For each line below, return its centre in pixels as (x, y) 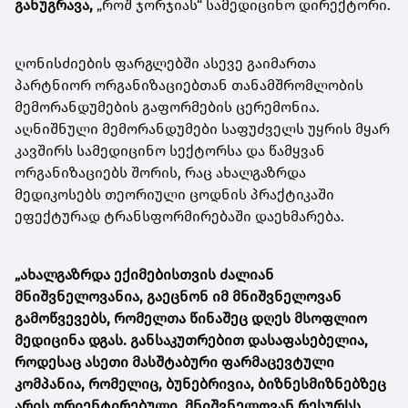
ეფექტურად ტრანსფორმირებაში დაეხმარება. (179, 216)
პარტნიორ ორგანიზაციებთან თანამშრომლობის (189, 85)
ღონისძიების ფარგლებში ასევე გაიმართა (165, 63)
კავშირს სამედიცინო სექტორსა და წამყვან (170, 150)
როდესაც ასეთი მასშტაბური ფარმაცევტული (174, 362)
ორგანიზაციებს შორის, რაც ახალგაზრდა (160, 172)
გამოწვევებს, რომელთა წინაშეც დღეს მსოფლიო (191, 318)
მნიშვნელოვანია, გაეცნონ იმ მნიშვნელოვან (178, 296)
